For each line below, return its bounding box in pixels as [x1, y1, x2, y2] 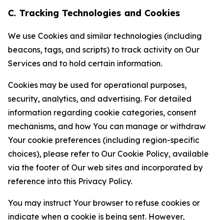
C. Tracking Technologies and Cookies [8, 7, 180, 19]
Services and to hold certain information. [8, 58, 162, 68]
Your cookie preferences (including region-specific [8, 135, 199, 145]
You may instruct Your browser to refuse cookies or [8, 198, 200, 208]
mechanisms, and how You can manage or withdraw [8, 121, 206, 131]
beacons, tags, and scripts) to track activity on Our [8, 45, 199, 55]
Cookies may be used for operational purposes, [8, 80, 187, 90]
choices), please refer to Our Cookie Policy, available [8, 149, 209, 159]
